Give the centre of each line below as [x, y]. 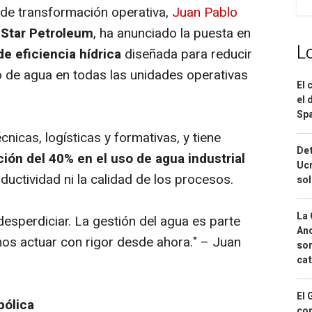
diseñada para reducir [187, 55]
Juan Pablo [205, 13]
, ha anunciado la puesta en [172, 34]
